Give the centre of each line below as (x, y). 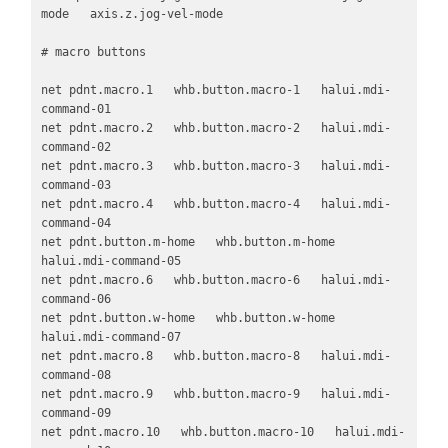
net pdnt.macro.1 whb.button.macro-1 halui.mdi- (215, 90)
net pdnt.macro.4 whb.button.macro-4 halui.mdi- (215, 204)
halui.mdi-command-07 (121, 337)
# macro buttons (93, 52)
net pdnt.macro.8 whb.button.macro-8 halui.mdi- (215, 356)
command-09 (75, 413)
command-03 (75, 185)
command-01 (75, 109)
